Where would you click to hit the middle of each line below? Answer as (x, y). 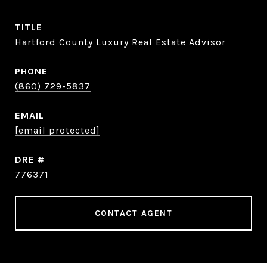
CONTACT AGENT (133, 213)
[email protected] (58, 131)
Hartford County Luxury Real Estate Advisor (120, 42)
